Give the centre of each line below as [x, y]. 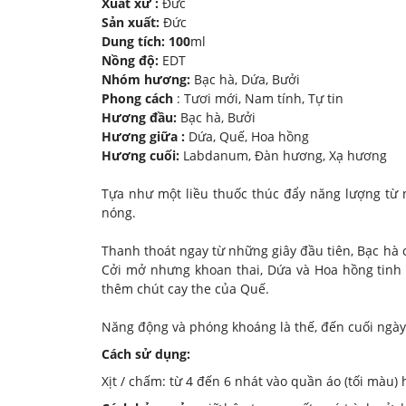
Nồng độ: [132, 60]
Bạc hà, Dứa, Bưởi [247, 79]
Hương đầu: [141, 117]
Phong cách [137, 98]
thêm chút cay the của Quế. [185, 288]
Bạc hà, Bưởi [218, 117]
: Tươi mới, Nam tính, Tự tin [258, 98]
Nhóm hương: [148, 79]
